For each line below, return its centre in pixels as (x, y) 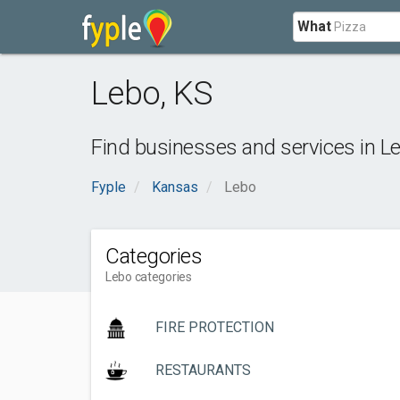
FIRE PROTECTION (215, 327)
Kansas (175, 187)
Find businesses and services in (236, 147)
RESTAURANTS (203, 370)
